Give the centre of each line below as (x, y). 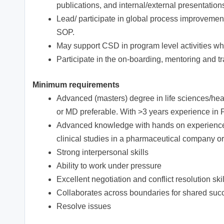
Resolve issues (84, 206)
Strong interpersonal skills (102, 152)
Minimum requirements (76, 85)
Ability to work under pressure (109, 166)
